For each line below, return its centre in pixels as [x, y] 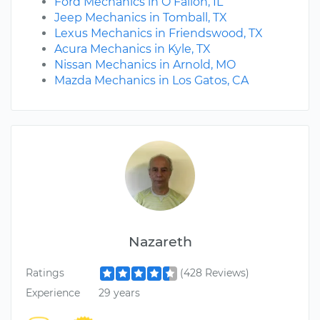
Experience [53, 292]
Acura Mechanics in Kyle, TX [132, 49]
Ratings [45, 273]
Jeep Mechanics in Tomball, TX [141, 18]
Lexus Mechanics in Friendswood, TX [159, 34]
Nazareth [160, 242]
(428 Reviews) [214, 273]
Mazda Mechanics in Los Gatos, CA [151, 81]
